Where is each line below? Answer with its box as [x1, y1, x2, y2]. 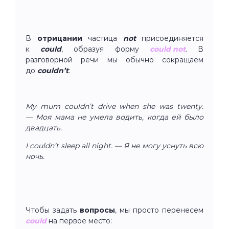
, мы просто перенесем [115, 205, 203, 215]
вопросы [80, 205, 115, 215]
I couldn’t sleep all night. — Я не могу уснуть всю [26, 141, 203, 150]
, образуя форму [61, 44, 150, 54]
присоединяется [142, 33, 203, 43]
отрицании [37, 33, 88, 43]
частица [88, 33, 123, 43]
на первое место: [47, 216, 112, 225]
